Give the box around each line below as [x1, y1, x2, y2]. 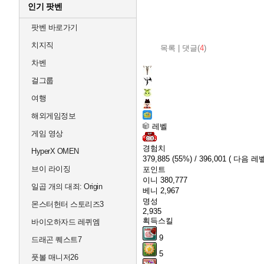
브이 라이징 [31, 164, 70, 173]
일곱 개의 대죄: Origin [31, 182, 102, 191]
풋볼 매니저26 [31, 253, 78, 262]
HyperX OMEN [31, 147, 79, 156]
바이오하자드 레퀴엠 [31, 217, 100, 226]
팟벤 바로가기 [31, 23, 78, 32]
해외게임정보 [31, 111, 75, 120]
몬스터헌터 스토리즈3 [31, 200, 104, 209]
